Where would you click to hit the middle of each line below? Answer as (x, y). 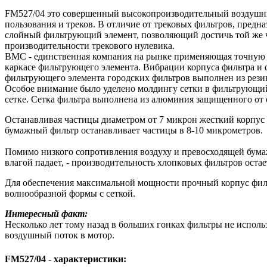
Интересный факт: (46, 214)
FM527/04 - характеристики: (66, 259)
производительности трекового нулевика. (90, 46)
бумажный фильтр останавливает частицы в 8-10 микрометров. (134, 131)
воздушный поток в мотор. (60, 235)
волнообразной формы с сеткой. (70, 194)
